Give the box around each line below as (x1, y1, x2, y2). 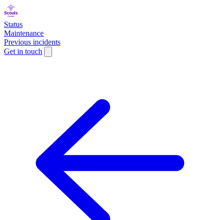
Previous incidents (4, 38, 60, 46)
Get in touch (4, 47, 42, 55)
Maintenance (4, 29, 44, 37)
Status (4, 20, 23, 28)
